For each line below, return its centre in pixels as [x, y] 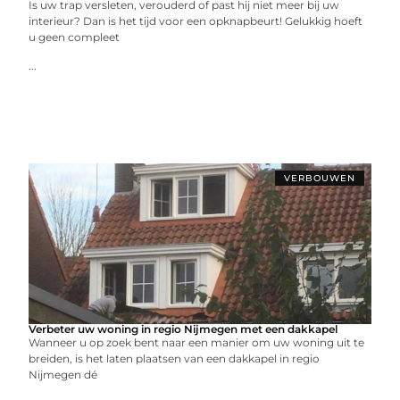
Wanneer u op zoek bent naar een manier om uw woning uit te [197, 342]
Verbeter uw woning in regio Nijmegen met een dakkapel [183, 329]
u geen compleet [75, 37]
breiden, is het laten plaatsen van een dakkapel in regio [175, 358]
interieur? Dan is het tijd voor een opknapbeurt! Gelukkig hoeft [196, 21]
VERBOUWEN [319, 178]
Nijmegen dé [63, 375]
